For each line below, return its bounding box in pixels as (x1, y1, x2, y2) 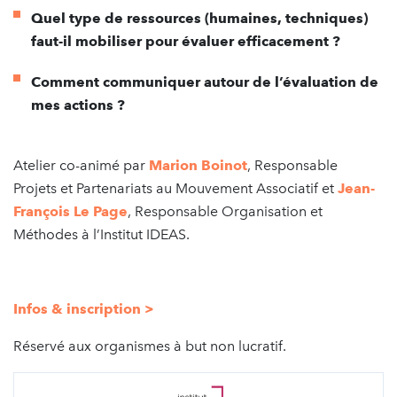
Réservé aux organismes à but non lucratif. (13, 338, 286, 355)
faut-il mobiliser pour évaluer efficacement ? (31, 33, 340, 51)
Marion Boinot (149, 157, 247, 175)
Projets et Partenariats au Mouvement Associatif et (13, 180, 338, 198)
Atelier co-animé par (13, 157, 149, 175)
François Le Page (13, 203, 128, 221)
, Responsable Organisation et (128, 203, 323, 221)
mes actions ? (31, 97, 125, 114)
